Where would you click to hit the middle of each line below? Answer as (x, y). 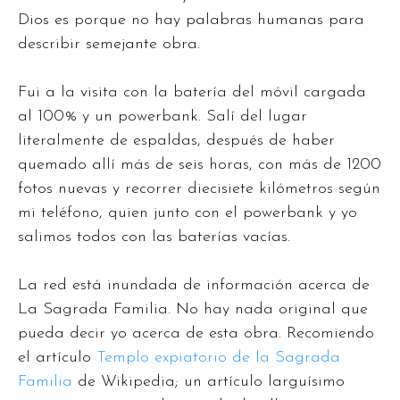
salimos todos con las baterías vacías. (154, 237)
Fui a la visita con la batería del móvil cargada (192, 93)
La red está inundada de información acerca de (194, 286)
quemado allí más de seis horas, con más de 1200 (200, 165)
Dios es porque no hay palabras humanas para (191, 21)
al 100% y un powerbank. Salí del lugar (162, 117)
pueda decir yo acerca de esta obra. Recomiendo (196, 334)
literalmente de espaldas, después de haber (176, 141)
